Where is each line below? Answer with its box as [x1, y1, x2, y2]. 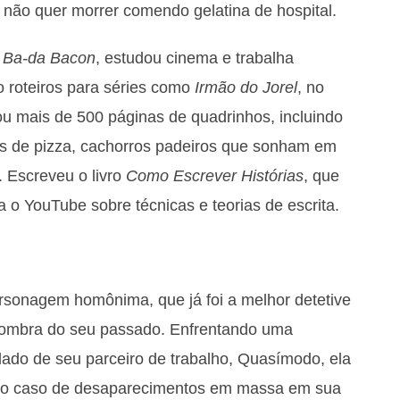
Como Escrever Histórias [126, 166, 304, 185]
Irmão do [195, 78, 262, 96]
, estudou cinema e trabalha [96, 48, 294, 67]
